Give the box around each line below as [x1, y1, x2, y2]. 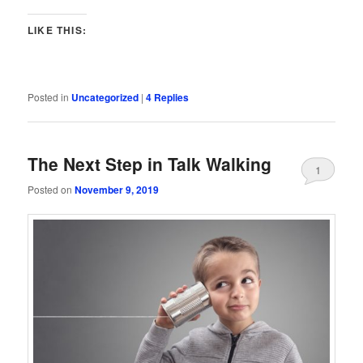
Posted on [28, 181, 75, 196]
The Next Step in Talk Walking [28, 152, 272, 177]
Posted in [28, 90, 70, 105]
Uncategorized [71, 90, 139, 105]
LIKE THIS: [28, 23, 88, 38]
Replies [152, 90, 190, 105]
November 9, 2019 [75, 181, 160, 197]
